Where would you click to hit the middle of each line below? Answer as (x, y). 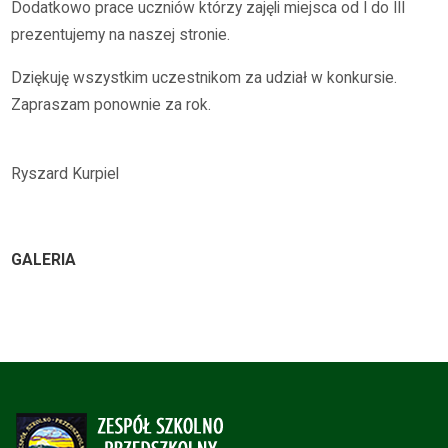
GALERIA (44, 259)
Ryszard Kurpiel (65, 174)
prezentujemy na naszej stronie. (121, 35)
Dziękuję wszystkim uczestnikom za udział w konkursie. (204, 77)
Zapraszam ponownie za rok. (111, 104)
